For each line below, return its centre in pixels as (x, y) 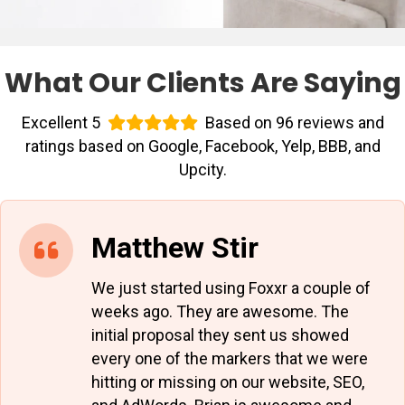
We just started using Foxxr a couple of (231, 288)
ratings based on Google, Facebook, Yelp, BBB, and (202, 146)
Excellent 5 (64, 123)
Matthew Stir (175, 248)
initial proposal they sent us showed (220, 335)
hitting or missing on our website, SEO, (228, 382)
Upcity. (202, 170)
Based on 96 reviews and (292, 123)
